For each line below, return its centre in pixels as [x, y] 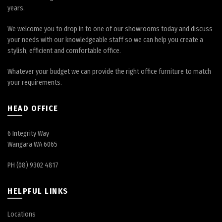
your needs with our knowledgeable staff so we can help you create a [105, 40]
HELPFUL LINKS [38, 191]
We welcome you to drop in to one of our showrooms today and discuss [110, 29]
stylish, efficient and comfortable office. [64, 51]
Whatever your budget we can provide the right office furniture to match [109, 72]
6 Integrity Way [28, 134]
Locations [22, 215]
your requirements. [35, 83]
